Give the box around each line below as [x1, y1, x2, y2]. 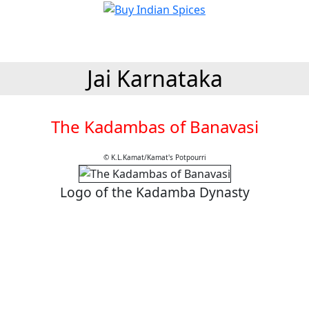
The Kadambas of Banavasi [50, 115, 259, 138]
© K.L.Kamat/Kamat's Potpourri [103, 152, 206, 162]
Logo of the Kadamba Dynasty [59, 182, 250, 201]
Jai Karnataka [86, 63, 223, 93]
